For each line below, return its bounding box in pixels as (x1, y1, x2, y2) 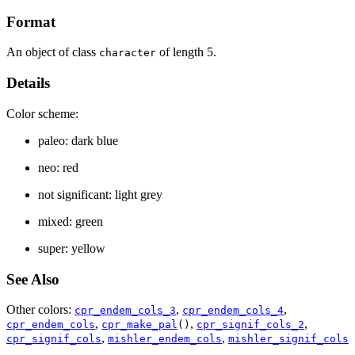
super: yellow (38, 241, 105, 255)
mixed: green (38, 214, 103, 228)
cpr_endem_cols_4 (182, 304, 284, 317)
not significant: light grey (38, 187, 162, 201)
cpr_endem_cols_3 (74, 304, 176, 317)
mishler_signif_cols (228, 333, 349, 345)
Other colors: (6, 303, 74, 317)
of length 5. (156, 45, 216, 59)
